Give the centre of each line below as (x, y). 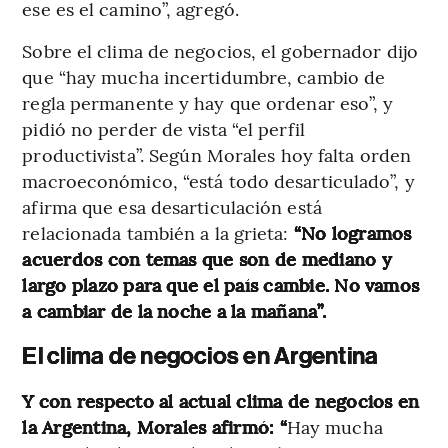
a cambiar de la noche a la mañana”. (174, 310)
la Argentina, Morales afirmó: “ (154, 426)
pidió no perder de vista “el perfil (163, 128)
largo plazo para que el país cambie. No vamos (221, 284)
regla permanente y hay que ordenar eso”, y (208, 102)
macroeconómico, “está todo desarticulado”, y (218, 180)
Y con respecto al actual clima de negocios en (221, 400)
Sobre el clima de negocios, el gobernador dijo (220, 50)
